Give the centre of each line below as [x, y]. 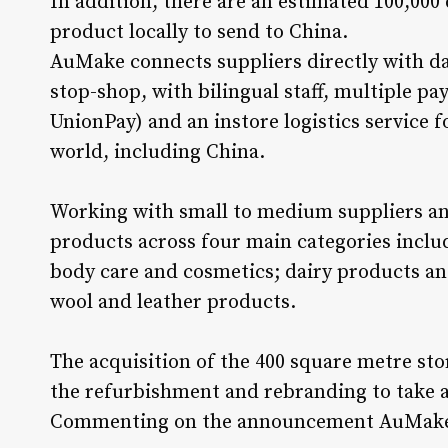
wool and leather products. [180, 303]
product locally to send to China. [206, 33]
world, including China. [165, 153]
